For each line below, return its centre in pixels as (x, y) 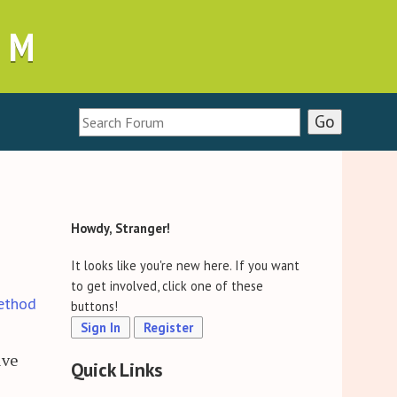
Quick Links (117, 369)
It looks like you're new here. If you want (186, 266)
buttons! (95, 307)
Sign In (101, 328)
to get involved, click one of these (167, 286)
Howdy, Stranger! (121, 229)
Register (169, 328)
